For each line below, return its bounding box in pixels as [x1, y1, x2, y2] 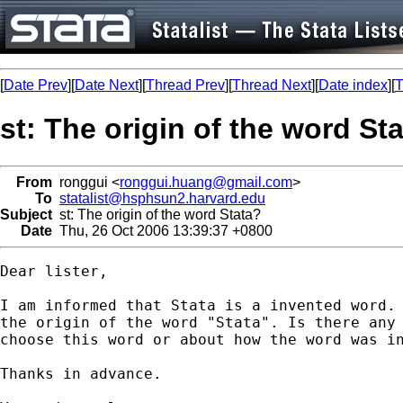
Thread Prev [146, 77, 225, 93]
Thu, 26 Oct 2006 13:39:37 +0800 [52, 222, 273, 238]
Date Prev [4, 77, 67, 93]
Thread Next [232, 77, 311, 93]
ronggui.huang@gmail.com [120, 174, 292, 190]
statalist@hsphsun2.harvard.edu [59, 190, 265, 206]
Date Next [75, 77, 139, 93]
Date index [318, 77, 388, 93]
